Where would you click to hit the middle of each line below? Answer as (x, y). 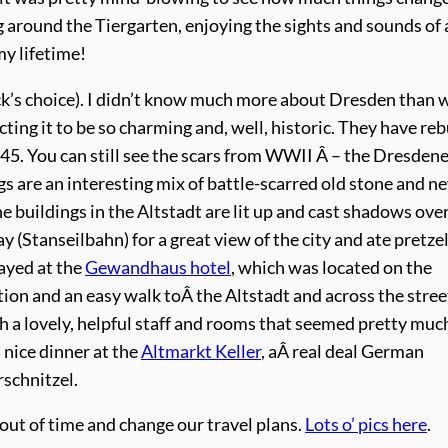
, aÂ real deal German (342, 351)
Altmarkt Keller (201, 351)
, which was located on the (331, 267)
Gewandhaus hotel (158, 267)
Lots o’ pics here (366, 425)
